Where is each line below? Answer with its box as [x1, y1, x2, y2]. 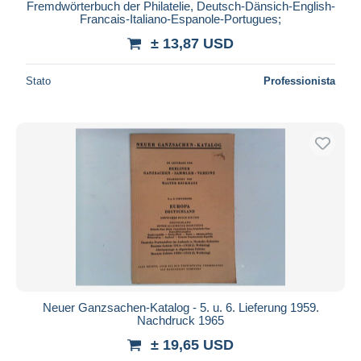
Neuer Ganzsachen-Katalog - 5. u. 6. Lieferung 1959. [42, 300, 319, 314]
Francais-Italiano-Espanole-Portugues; [80, 11, 281, 26]
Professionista [263, 74, 335, 87]
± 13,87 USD [151, 35, 234, 52]
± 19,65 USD [151, 336, 234, 353]
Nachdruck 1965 [137, 313, 224, 327]
